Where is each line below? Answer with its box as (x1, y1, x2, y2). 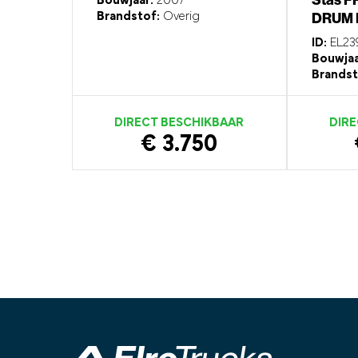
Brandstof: (97, 10, 160, 24)
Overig (160, 10, 200, 24)
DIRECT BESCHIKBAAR (114, 117, 245, 130)
